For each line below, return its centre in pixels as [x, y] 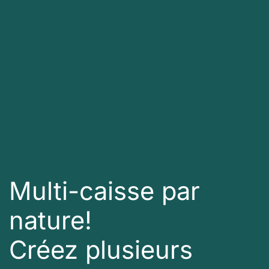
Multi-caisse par [104, 191]
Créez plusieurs [101, 250]
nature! [50, 220]
